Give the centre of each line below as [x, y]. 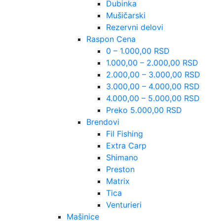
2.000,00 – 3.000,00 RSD [153, 74]
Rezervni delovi [135, 27]
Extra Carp [126, 146]
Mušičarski [126, 15]
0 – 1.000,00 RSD [138, 51]
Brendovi [103, 122]
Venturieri [124, 205]
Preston [120, 169]
